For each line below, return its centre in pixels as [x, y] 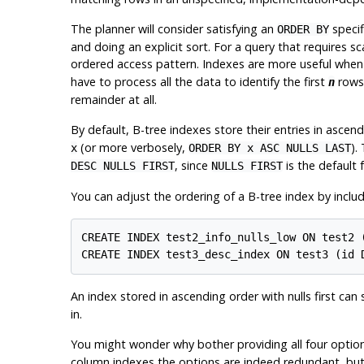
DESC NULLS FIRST [122, 165]
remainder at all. [113, 99]
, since [193, 165]
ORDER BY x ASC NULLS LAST [269, 147]
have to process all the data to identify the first [199, 81]
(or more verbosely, [132, 147]
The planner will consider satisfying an [173, 28]
